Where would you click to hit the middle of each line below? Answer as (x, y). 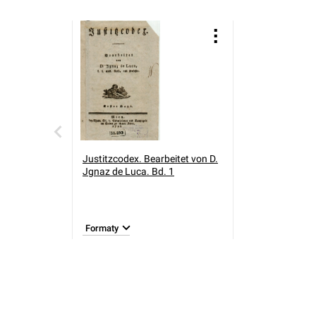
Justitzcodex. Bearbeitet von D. (150, 159)
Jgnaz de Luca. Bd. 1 (128, 171)
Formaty (102, 228)
